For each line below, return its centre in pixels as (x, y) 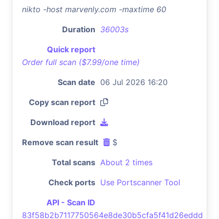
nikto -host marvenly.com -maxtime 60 (94, 9)
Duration (79, 29)
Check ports (72, 182)
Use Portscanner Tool (140, 182)
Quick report (71, 49)
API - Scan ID (71, 202)
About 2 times (126, 162)
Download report (63, 122)
